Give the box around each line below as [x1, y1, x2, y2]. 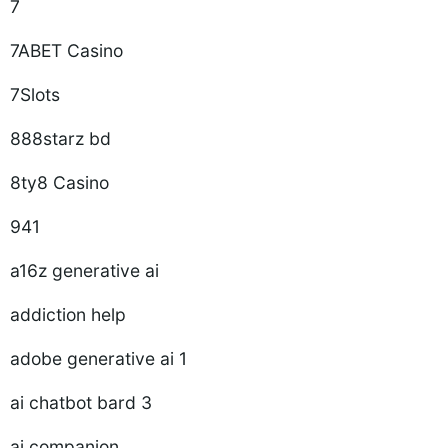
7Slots [10, 84, 60, 105]
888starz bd [10, 128, 111, 149]
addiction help [10, 304, 126, 325]
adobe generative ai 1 [10, 348, 187, 369]
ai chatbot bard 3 [10, 392, 152, 413]
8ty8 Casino [10, 172, 109, 193]
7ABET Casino [10, 40, 123, 61]
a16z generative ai [10, 260, 159, 281]
